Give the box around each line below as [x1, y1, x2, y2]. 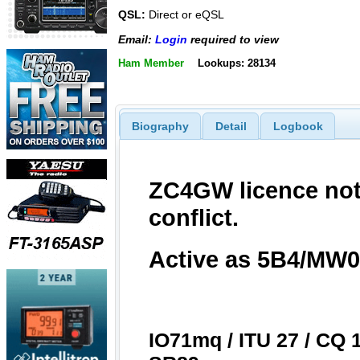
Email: [118, 32, 155, 46]
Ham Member [118, 57, 184, 69]
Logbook [272, 119, 323, 133]
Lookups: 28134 [197, 57, 276, 69]
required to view [187, 32, 279, 46]
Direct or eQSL [145, 8, 224, 22]
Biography [131, 119, 189, 133]
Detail [215, 119, 247, 133]
